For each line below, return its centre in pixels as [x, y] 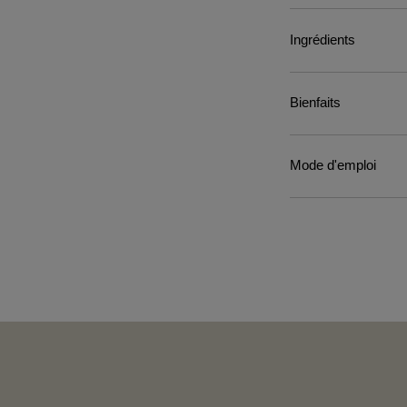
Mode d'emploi [333, 166]
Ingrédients [322, 40]
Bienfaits [315, 103]
